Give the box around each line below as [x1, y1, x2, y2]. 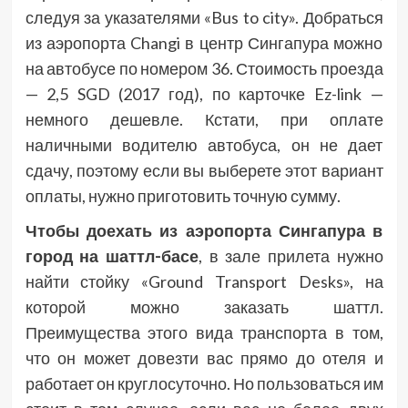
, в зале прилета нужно [198, 245, 383, 266]
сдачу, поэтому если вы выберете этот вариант [25, 159, 383, 180]
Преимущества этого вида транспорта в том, [25, 321, 383, 342]
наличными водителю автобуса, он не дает [25, 134, 383, 155]
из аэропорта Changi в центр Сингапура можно [25, 32, 383, 53]
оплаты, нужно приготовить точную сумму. [25, 185, 341, 206]
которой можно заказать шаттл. [25, 296, 383, 317]
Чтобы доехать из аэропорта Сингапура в [25, 219, 383, 240]
